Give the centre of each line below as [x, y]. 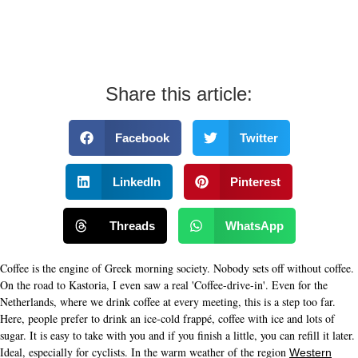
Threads [132, 225]
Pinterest [255, 181]
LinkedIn [136, 181]
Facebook [142, 137]
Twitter [259, 137]
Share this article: [179, 94]
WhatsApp [254, 225]
